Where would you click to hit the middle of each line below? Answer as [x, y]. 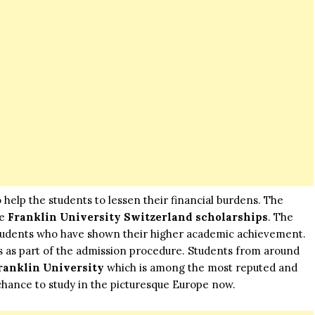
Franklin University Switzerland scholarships [138, 217]
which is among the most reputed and [201, 268]
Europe [191, 285]
